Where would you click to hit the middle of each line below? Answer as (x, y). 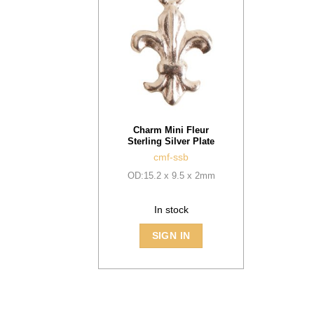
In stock (171, 209)
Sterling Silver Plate (171, 141)
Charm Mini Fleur (171, 130)
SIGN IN (171, 236)
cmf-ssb (171, 157)
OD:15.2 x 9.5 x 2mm (171, 175)
